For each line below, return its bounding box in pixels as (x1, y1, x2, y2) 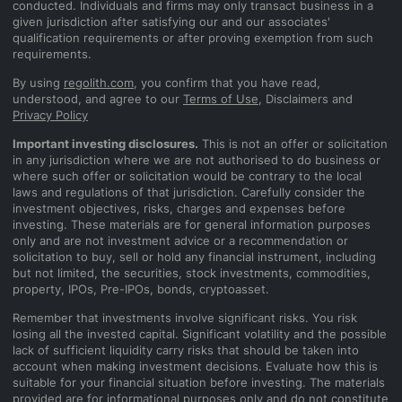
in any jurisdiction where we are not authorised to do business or (13, 153, 380, 168)
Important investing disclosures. (13, 136, 198, 152)
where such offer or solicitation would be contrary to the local (13, 169, 362, 184)
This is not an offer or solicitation (198, 136, 388, 152)
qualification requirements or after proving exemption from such (13, 31, 373, 46)
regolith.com (64, 75, 134, 91)
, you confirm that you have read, (134, 75, 320, 91)
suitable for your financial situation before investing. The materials (13, 375, 385, 390)
